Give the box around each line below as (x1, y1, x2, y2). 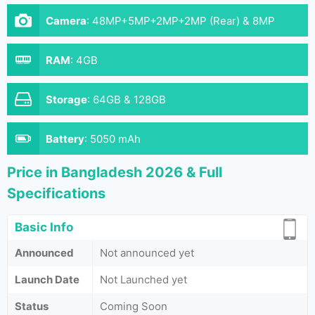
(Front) (46, 30, 79, 43)
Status (15, 300, 49, 313)
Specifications (7, 185, 105, 202)
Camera (46, 14, 86, 27)
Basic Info (15, 220, 73, 234)
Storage (46, 93, 87, 106)
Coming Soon (100, 300, 167, 313)
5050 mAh (90, 132, 141, 146)
